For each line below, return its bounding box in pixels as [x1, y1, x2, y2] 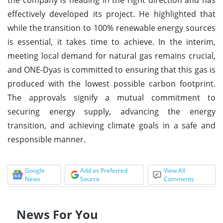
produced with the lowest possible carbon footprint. [7, 78, 216, 89]
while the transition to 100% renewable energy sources [7, 22, 216, 33]
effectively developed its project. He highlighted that [7, 8, 216, 19]
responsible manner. [7, 133, 86, 145]
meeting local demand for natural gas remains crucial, [7, 50, 216, 61]
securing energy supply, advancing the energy [7, 106, 216, 117]
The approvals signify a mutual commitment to [7, 92, 216, 103]
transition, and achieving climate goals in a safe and [7, 119, 216, 131]
